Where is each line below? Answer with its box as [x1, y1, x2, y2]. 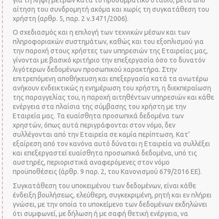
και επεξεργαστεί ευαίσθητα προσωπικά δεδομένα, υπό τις [13, 149, 197, 157]
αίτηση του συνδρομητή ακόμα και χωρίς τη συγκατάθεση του [13, 5, 210, 13]
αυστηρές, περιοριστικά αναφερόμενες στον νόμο [13, 158, 170, 166]
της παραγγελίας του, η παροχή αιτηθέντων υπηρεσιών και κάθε [13, 93, 215, 101]
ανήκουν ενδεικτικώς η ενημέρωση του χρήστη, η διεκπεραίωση [13, 84, 212, 92]
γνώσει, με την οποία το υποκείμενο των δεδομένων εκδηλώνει [13, 200, 208, 208]
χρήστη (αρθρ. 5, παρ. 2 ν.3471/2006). [13, 14, 129, 22]
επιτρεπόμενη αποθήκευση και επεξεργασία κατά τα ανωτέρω [13, 75, 209, 83]
